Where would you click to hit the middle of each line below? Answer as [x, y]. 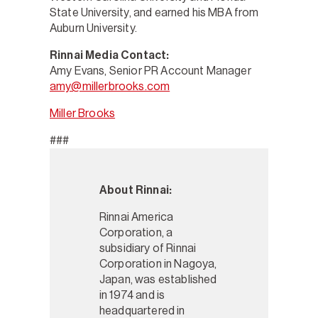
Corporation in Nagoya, [158, 263]
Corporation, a [136, 232]
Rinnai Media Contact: [111, 55]
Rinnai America [137, 216]
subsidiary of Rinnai [148, 248]
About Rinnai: [136, 190]
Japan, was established [158, 279]
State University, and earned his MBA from [154, 12]
